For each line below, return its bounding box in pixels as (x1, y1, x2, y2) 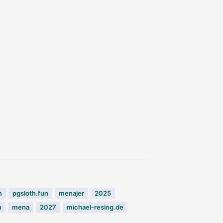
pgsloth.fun (12, 189, 48, 197)
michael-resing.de (67, 203, 123, 211)
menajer (59, 189, 84, 197)
